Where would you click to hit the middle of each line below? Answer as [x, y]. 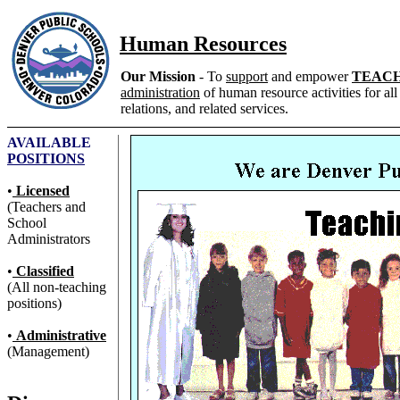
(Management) [48, 351]
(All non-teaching [57, 287]
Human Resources [203, 44]
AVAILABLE [49, 142]
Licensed [41, 191]
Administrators [49, 239]
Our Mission [158, 76]
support [247, 76]
